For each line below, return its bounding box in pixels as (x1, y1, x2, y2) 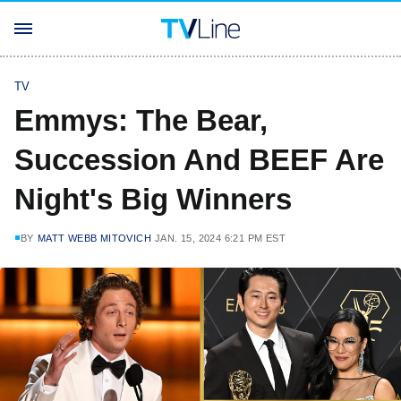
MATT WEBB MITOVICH (37, 233, 152, 243)
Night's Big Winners (14, 183, 292, 216)
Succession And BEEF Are (14, 143, 384, 176)
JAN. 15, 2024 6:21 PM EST (155, 233, 286, 243)
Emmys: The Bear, (14, 104, 268, 137)
